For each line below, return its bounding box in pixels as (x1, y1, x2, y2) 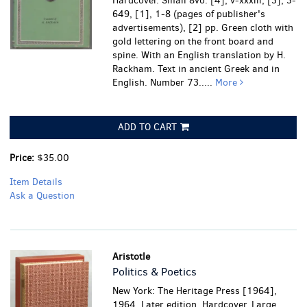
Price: (10, 151, 37, 164)
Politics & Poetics (112, 265, 197, 279)
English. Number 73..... (112, 76, 216, 89)
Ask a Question (10, 189, 75, 202)
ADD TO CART (117, 121, 177, 134)
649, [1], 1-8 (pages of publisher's (112, 8, 266, 21)
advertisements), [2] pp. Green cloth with (112, 21, 294, 34)
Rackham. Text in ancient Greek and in (112, 62, 280, 75)
